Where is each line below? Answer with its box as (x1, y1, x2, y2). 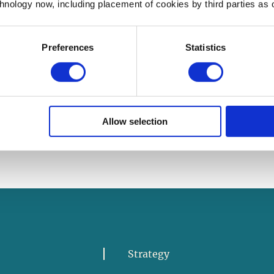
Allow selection (102, 116, 168, 127)
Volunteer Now (102, 9, 170, 18)
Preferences (42, 42, 94, 53)
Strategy (127, 247, 169, 260)
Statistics (185, 42, 226, 53)
